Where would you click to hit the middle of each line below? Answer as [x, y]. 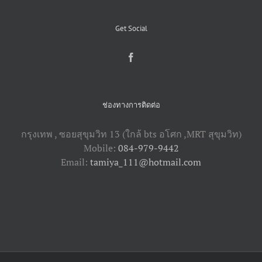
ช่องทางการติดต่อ [131, 105]
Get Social [131, 28]
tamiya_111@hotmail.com [146, 162]
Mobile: [101, 148]
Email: [75, 162]
